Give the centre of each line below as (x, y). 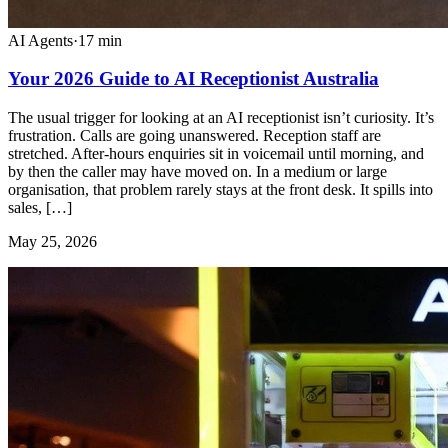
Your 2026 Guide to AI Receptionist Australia (193, 79)
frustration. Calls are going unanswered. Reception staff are (194, 135)
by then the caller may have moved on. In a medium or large (197, 171)
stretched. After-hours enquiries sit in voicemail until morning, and (216, 153)
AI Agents (40, 40)
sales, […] (40, 207)
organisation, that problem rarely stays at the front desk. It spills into (220, 189)
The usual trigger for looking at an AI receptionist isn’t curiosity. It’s (221, 117)
